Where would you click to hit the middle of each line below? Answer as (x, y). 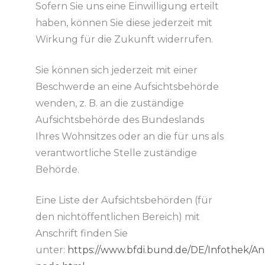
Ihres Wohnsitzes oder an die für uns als (129, 136)
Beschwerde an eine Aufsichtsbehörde (127, 86)
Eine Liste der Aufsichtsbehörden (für (124, 200)
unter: (51, 250)
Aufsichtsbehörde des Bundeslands (119, 119)
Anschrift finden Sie (81, 233)
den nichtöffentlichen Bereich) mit (117, 216)
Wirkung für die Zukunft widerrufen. (124, 39)
